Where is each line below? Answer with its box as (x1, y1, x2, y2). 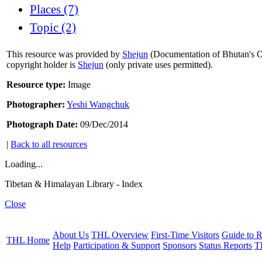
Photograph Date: (6, 119, 78, 130)
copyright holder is (6, 60, 78, 70)
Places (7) (30, 2, 79, 17)
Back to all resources (11, 139, 88, 150)
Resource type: (6, 80, 66, 90)
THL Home (6, 235, 50, 246)
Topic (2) (30, 20, 77, 35)
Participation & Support (73, 240, 160, 251)
